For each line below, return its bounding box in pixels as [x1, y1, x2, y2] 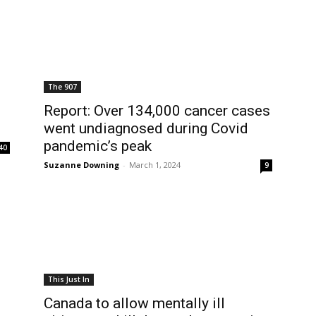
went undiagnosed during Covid [44, 120, 248, 137]
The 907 [48, 82, 77, 92]
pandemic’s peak [44, 138, 152, 154]
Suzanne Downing [44, 159, 119, 170]
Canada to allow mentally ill [44, 295, 225, 312]
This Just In [48, 274, 90, 284]
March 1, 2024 [129, 159, 181, 170]
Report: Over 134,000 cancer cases [44, 102, 270, 119]
